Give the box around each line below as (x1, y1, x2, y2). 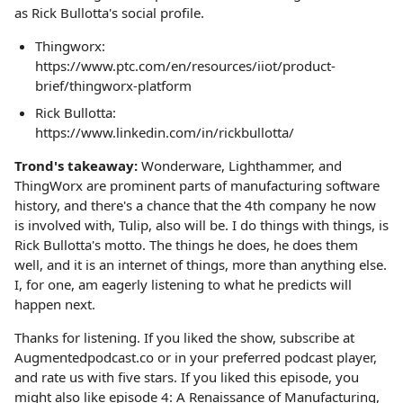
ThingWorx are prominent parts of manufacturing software (14, 175, 380, 194)
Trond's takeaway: (14, 156, 138, 175)
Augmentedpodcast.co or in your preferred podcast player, (14, 347, 377, 366)
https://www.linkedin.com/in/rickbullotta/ (34, 122, 294, 141)
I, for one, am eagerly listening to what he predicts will (14, 274, 352, 293)
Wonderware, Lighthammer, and (138, 156, 342, 175)
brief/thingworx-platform (34, 76, 192, 94)
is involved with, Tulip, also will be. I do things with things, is (14, 215, 389, 234)
